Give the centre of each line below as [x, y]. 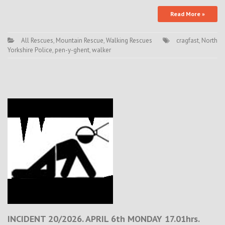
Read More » [188, 14]
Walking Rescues [129, 40]
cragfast [188, 40]
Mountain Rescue [80, 40]
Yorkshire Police [30, 50]
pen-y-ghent [72, 50]
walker [101, 50]
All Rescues [37, 40]
